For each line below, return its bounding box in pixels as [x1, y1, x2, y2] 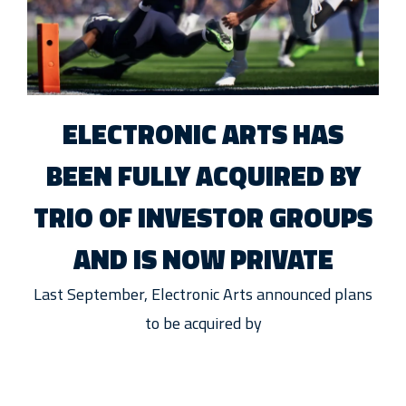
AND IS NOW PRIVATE [72, 238, 333, 281]
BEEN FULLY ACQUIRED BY [45, 155, 361, 198]
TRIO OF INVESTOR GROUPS [34, 197, 372, 239]
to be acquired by [144, 311, 262, 336]
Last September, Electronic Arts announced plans [34, 282, 372, 307]
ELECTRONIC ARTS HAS [63, 113, 343, 156]
